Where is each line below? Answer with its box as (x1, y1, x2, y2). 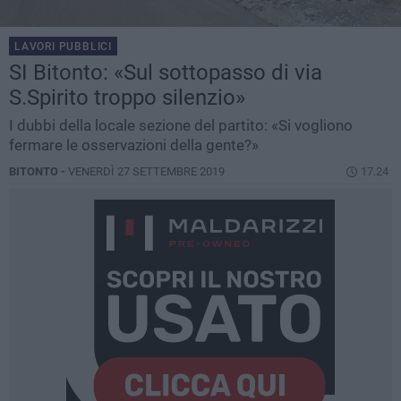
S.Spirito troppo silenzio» (9, 85, 245, 111)
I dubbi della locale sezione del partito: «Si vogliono (9, 116, 353, 135)
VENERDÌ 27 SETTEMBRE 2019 (68, 165, 225, 179)
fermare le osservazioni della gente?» (9, 136, 259, 155)
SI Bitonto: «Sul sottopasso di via (9, 60, 322, 86)
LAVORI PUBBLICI (14, 40, 112, 54)
